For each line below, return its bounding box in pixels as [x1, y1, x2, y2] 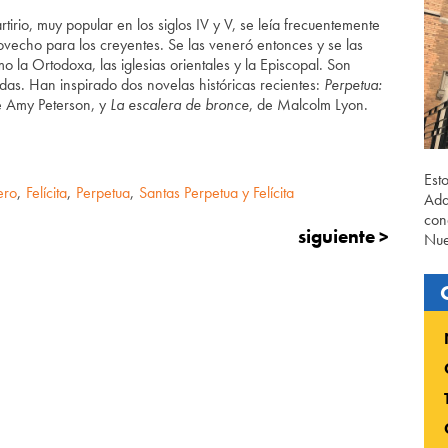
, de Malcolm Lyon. [249, 93, 368, 115]
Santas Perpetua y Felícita [139, 181, 294, 203]
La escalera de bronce [110, 93, 249, 115]
